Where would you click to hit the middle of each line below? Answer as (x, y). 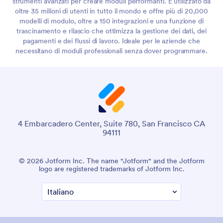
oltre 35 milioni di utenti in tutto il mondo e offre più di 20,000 (111, 11)
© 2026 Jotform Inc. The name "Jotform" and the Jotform (111, 161)
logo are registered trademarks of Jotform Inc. (111, 169)
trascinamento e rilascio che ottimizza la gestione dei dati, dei (111, 31)
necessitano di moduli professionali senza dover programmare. (111, 51)
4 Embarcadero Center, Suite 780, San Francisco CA (111, 124)
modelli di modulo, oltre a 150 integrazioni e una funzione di (111, 21)
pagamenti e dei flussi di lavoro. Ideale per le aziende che (111, 41)
